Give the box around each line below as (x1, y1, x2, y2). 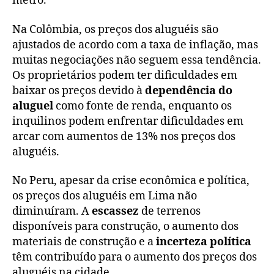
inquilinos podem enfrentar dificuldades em (12, 114, 243, 128)
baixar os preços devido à (12, 83, 145, 98)
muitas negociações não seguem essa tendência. (12, 53, 261, 67)
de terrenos (141, 204, 201, 219)
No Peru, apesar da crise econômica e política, (12, 174, 250, 188)
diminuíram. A (12, 204, 92, 219)
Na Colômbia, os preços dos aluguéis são (12, 22, 218, 37)
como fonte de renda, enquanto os (56, 98, 232, 113)
